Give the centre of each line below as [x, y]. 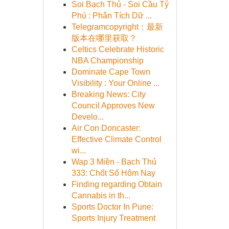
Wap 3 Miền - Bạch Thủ [114, 162]
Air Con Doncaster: [106, 128]
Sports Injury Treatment [113, 218]
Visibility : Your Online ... [115, 83]
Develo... [87, 117]
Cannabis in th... [101, 196]
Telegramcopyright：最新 [117, 27]
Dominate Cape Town [111, 72]
